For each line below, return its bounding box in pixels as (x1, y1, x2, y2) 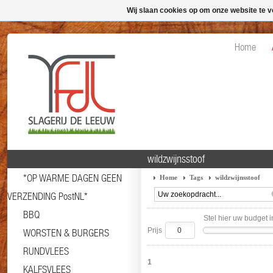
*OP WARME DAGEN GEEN (23, 172, 122, 184)
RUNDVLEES (23, 245, 69, 257)
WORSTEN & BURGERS (23, 227, 109, 239)
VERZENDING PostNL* (7, 190, 88, 202)
